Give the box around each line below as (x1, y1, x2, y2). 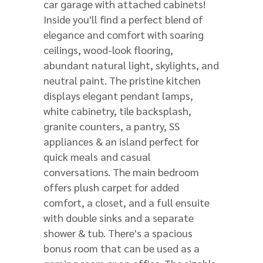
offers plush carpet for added (43, 180, 179, 194)
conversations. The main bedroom (43, 165, 199, 178)
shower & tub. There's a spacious (43, 226, 193, 240)
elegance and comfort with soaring (43, 28, 204, 41)
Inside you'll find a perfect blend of (43, 12, 203, 26)
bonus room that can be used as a (43, 241, 200, 255)
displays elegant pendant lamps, (43, 89, 193, 102)
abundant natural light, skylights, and (43, 58, 219, 72)
